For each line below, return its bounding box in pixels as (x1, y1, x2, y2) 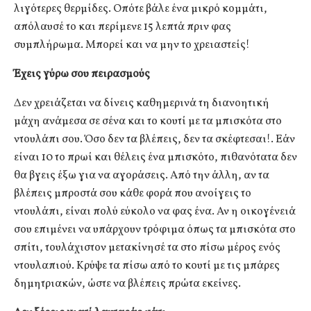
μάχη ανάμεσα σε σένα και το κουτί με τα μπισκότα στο (14, 113, 282, 129)
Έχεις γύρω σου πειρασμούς (14, 66, 150, 82)
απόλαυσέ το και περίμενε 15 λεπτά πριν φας (14, 19, 231, 35)
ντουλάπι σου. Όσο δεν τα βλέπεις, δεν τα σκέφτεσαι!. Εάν (14, 131, 295, 147)
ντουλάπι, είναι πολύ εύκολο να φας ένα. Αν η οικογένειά (14, 203, 296, 219)
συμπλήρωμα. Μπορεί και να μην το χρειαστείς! (14, 37, 250, 53)
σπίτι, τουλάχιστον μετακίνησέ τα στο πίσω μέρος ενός (14, 239, 280, 255)
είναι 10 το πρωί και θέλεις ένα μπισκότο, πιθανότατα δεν (14, 149, 297, 165)
